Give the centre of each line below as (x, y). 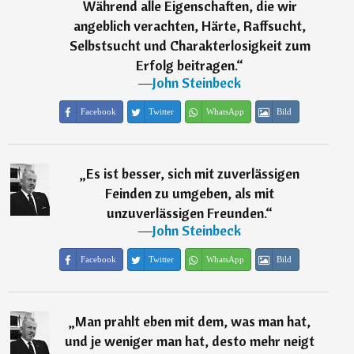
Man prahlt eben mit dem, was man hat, (193, 322)
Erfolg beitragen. (186, 66)
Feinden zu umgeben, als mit (190, 194)
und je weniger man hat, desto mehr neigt (190, 341)
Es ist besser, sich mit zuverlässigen (193, 174)
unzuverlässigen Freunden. (186, 213)
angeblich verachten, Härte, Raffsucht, (190, 26)
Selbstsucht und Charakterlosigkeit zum (190, 46)
